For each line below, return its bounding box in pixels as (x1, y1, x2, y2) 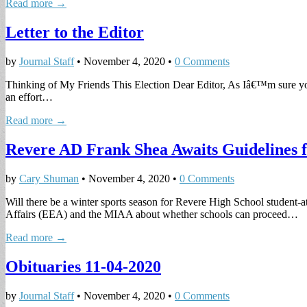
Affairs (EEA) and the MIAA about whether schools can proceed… (5, 208, 298, 220)
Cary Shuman (19, 172, 79, 184)
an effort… (5, 90, 53, 103)
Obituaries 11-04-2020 (5, 257, 161, 275)
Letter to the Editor (5, 23, 144, 42)
